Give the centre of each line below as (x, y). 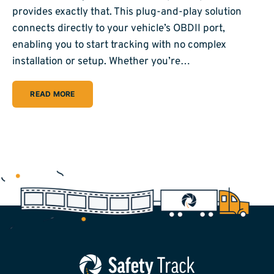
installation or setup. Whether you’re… (101, 61)
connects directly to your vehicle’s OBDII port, (119, 28)
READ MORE (53, 94)
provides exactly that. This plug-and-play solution (127, 12)
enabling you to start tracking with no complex (119, 45)
